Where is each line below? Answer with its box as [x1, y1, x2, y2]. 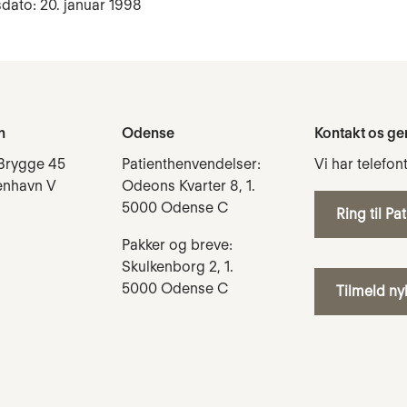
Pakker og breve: [122, 235, 233, 253]
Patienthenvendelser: [122, 155, 261, 174]
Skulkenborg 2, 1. [122, 257, 233, 275]
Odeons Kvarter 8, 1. [122, 177, 255, 195]
